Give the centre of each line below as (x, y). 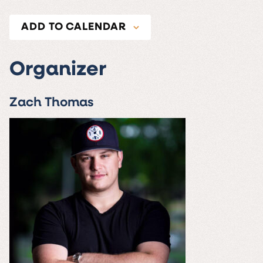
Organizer (58, 70)
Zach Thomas (51, 103)
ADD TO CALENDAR (74, 28)
